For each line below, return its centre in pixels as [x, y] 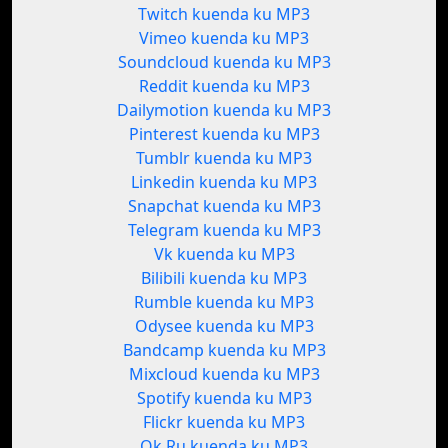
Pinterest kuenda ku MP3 [224, 134]
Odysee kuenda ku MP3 [224, 326]
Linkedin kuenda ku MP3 [224, 182]
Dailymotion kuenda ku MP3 [224, 110]
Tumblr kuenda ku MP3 [224, 158]
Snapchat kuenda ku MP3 [224, 206]
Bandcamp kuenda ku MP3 [224, 350]
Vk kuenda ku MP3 [224, 254]
